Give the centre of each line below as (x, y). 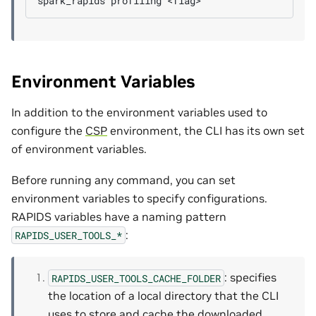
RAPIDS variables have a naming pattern (119, 217)
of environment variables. (79, 148)
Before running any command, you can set (123, 180)
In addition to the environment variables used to (139, 112)
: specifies (250, 278)
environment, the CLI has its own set (206, 130)
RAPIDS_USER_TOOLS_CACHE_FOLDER (136, 278)
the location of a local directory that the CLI (163, 296)
